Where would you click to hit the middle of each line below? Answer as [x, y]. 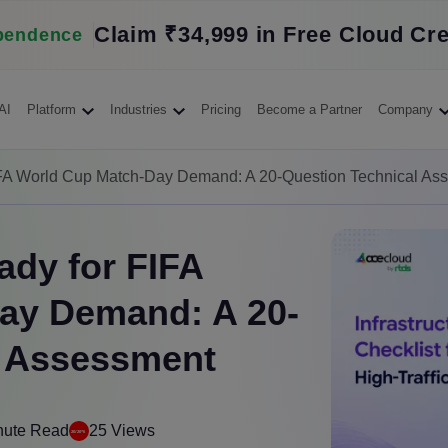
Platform [51, 109]
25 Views [122, 430]
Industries [138, 109]
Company [405, 109]
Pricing [220, 109]
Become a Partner [309, 109]
